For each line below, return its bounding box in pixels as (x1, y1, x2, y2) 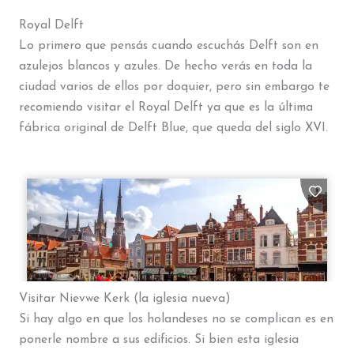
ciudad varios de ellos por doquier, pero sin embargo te (18, 80, 330, 93)
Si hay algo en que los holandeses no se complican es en (18, 313, 333, 326)
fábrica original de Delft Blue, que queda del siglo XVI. (18, 121, 328, 134)
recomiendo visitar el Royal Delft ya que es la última (18, 100, 313, 114)
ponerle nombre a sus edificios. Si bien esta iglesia (18, 333, 299, 347)
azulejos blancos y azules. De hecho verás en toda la (18, 59, 312, 73)
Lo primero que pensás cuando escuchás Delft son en (18, 39, 318, 52)
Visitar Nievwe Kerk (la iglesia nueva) (18, 292, 231, 306)
